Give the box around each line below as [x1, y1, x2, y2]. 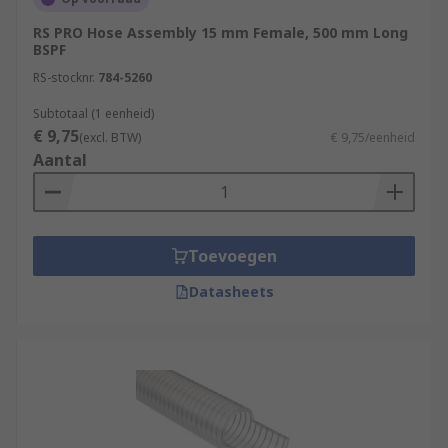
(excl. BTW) [79, 129, 141, 146]
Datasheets [188, 282, 274, 301]
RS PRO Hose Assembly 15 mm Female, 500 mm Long [33, 23, 408, 42]
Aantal [33, 149, 87, 171]
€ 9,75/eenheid [331, 129, 415, 146]
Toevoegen [187, 245, 277, 267]
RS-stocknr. [33, 69, 95, 86]
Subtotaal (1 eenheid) [33, 105, 154, 122]
